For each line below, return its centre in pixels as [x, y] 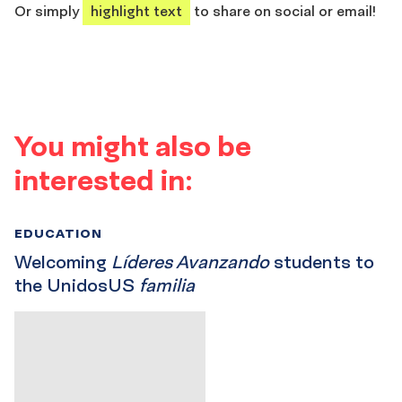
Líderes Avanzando [190, 262]
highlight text [136, 11]
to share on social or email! [283, 11]
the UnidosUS [77, 286]
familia [167, 286]
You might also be [133, 146]
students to [322, 262]
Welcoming [63, 262]
